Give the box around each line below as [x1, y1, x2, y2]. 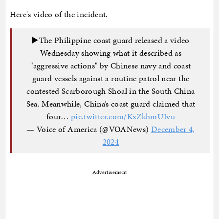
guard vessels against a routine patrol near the [32, 72, 190, 84]
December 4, [151, 123, 195, 135]
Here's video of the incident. [9, 8, 108, 21]
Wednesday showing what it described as [40, 46, 182, 59]
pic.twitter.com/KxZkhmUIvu [71, 110, 175, 122]
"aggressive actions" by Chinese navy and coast [30, 59, 191, 71]
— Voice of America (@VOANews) [26, 123, 151, 135]
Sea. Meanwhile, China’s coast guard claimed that [26, 97, 196, 109]
